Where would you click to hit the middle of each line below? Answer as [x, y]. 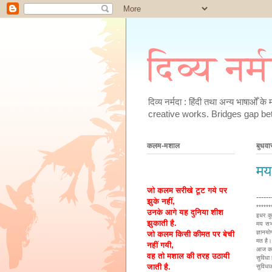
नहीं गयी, [160, 245]
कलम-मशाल [163, 146]
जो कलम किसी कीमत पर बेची [191, 234]
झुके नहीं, [161, 202]
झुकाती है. [162, 223]
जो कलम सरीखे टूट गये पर [187, 191]
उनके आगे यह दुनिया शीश [185, 212]
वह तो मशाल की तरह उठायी [188, 256]
